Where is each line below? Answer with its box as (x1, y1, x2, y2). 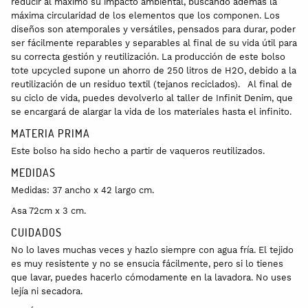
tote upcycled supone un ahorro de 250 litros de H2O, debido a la (11, 65, 296, 76)
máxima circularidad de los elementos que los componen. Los (11, 10, 280, 21)
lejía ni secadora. (11, 285, 82, 296)
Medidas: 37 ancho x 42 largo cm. (11, 184, 154, 195)
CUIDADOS (11, 224, 62, 239)
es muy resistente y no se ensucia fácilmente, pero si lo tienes (11, 258, 283, 269)
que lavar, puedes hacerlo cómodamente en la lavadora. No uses (11, 272, 291, 283)
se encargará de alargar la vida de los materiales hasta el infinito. (11, 106, 291, 117)
